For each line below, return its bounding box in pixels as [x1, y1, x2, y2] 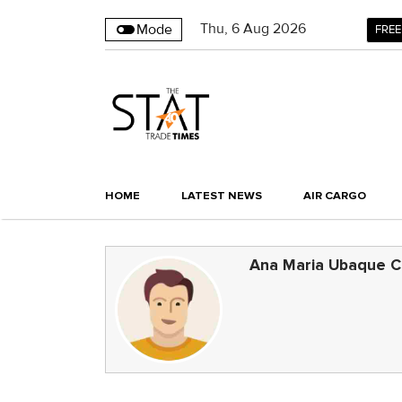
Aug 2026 [243, 20, 306, 38]
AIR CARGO [303, 188, 366, 204]
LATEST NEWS [181, 188, 262, 204]
